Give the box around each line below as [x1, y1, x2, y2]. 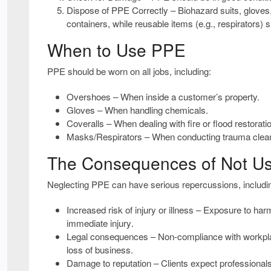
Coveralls [67, 116, 104, 129]
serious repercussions [151, 177, 238, 191]
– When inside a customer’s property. [111, 90, 260, 103]
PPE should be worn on [47, 64, 142, 77]
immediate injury [67, 216, 131, 229]
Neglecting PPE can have [47, 177, 151, 191]
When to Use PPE [47, 37, 186, 62]
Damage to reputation [67, 256, 151, 269]
